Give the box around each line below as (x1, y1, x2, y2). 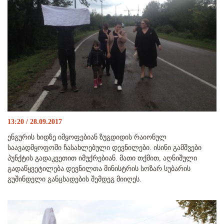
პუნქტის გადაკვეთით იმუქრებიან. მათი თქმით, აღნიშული (7, 154, 197, 162)
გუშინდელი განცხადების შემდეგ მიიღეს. (7, 175, 141, 183)
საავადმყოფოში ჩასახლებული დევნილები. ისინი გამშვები (7, 143, 201, 151)
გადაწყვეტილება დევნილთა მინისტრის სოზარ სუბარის (7, 164, 190, 172)
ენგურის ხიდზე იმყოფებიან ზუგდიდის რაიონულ (7, 133, 166, 141)
